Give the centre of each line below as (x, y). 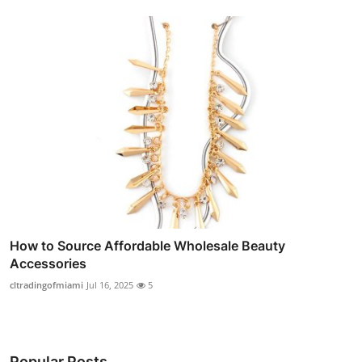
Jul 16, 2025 (110, 284)
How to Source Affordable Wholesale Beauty (147, 245)
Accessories (48, 263)
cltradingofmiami (46, 284)
